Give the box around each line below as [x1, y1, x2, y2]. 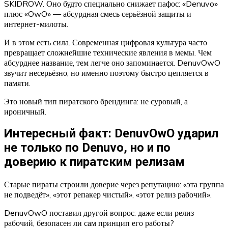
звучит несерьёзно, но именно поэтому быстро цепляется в [4, 67, 209, 78]
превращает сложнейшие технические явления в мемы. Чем [4, 47, 212, 58]
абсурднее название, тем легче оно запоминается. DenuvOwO [4, 57, 220, 68]
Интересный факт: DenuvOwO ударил [4, 126, 218, 141]
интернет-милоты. [4, 18, 68, 29]
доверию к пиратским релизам [4, 155, 185, 169]
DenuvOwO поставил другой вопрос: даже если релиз [4, 208, 194, 218]
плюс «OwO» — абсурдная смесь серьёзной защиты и [4, 8, 191, 19]
